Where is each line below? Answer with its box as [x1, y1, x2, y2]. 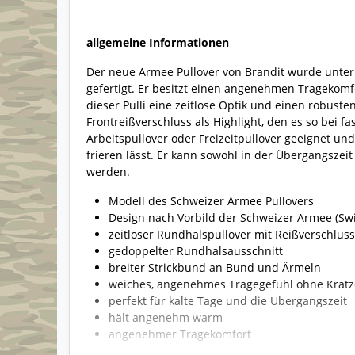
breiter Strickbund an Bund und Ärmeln [109, 260, 321, 276]
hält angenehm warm [109, 310, 223, 326]
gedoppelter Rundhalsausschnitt [109, 243, 283, 259]
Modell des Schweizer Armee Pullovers [109, 193, 314, 209]
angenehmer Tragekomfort [109, 326, 251, 342]
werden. [86, 164, 130, 180]
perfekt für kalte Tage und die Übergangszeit [109, 293, 347, 309]
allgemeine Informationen [86, 35, 229, 51]
